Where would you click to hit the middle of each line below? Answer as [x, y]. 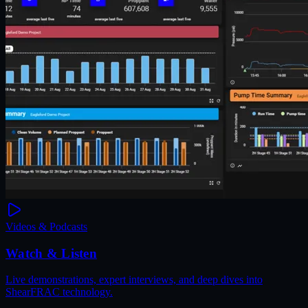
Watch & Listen [51, 253]
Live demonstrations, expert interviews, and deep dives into [134, 280]
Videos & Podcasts [46, 226]
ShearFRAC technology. [59, 292]
